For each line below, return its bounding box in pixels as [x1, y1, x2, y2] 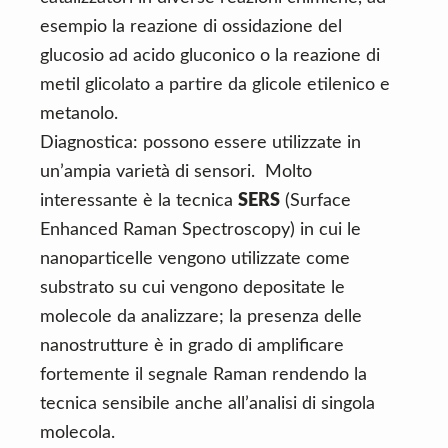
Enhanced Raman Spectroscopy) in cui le [40, 221, 361, 239]
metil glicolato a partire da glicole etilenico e [40, 76, 390, 94]
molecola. [40, 424, 115, 442]
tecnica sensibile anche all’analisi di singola [40, 395, 375, 413]
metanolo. [40, 105, 118, 123]
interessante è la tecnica [40, 192, 238, 210]
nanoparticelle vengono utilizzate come [40, 250, 350, 268]
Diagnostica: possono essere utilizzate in [40, 134, 361, 152]
